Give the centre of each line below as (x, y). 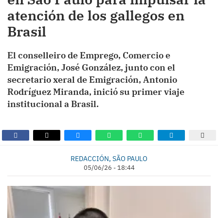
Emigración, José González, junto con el (91, 67)
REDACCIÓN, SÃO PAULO (109, 158)
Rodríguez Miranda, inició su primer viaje (96, 92)
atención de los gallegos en (96, 15)
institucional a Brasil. (53, 104)
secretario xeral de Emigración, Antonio (92, 80)
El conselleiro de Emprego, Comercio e (89, 55)
